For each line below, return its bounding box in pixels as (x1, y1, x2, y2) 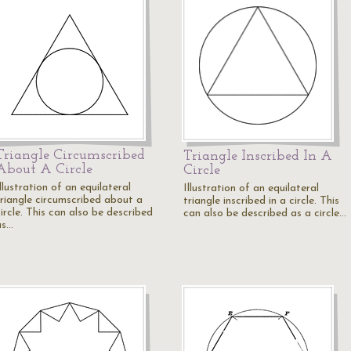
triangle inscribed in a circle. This (183, 195, 339, 207)
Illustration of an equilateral (183, 183, 319, 194)
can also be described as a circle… (183, 208, 346, 219)
